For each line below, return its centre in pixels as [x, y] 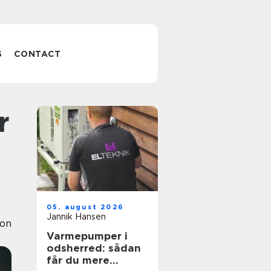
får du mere [78, 260]
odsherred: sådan [94, 248]
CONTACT [38, 54]
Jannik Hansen [76, 217]
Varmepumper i [87, 236]
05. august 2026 [85, 207]
